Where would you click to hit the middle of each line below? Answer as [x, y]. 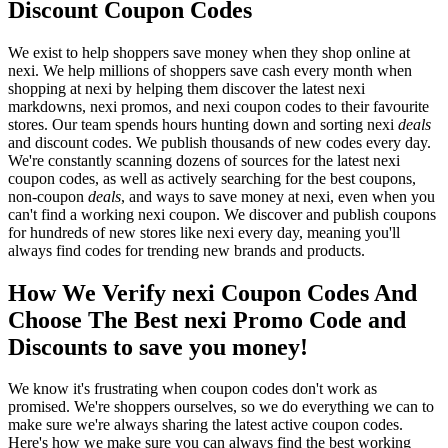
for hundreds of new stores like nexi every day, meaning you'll [204, 232]
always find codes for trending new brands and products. [186, 250]
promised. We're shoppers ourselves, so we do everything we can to [221, 407]
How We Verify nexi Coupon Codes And [212, 292]
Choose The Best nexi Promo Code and [207, 319]
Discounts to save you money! [158, 346]
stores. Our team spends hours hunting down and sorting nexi [203, 124]
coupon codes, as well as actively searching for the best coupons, [212, 178]
